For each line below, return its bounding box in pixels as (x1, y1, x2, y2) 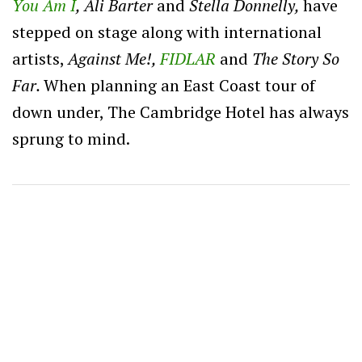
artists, (12, 48, 68, 70)
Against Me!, (68, 48, 160, 70)
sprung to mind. (12, 128, 130, 150)
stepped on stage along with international (12, 21, 322, 44)
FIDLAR (160, 48, 216, 70)
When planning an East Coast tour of (44, 74, 315, 97)
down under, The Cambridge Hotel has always (12, 101, 349, 124)
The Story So (252, 48, 339, 70)
